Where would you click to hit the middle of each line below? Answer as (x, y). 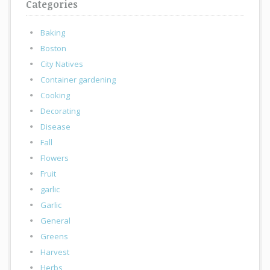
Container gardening (78, 80)
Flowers (55, 158)
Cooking (55, 96)
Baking (53, 33)
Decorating (61, 111)
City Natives (62, 64)
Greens (55, 237)
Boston (54, 49)
